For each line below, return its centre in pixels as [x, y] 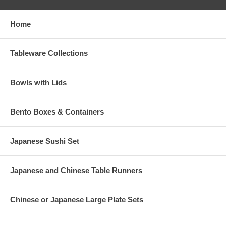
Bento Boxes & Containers [57, 112]
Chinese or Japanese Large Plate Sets [77, 200]
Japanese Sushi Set [45, 141]
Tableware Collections [49, 53]
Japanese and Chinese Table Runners [76, 171]
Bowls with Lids [38, 83]
